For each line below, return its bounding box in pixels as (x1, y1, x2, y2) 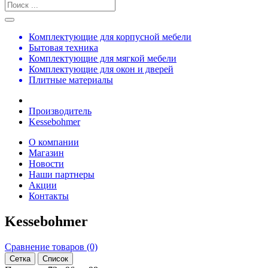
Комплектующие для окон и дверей (29, 64, 173, 74)
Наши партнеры (29, 169, 95, 179)
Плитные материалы (29, 75, 113, 85)
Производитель (29, 106, 92, 116)
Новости (29, 159, 64, 169)
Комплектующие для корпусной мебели (29, 32, 191, 42)
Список (42, 254, 68, 263)
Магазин (29, 148, 64, 158)
